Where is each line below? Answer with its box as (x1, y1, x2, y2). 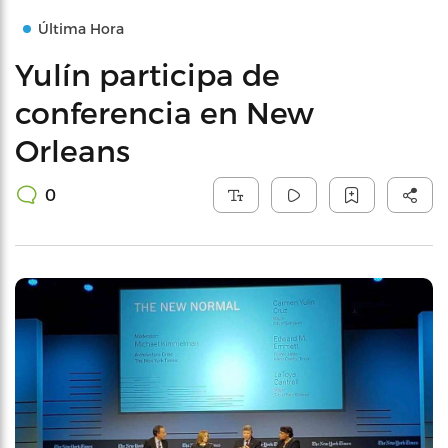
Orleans (15, 132, 130, 168)
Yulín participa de (15, 56, 280, 92)
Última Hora (38, 20, 124, 37)
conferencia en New (15, 94, 314, 130)
